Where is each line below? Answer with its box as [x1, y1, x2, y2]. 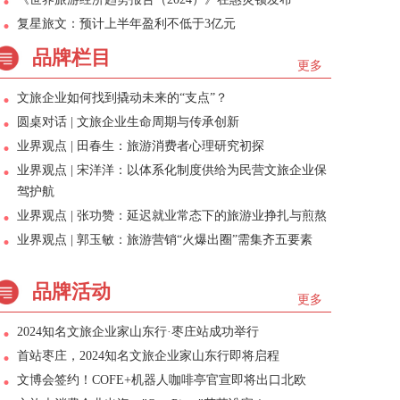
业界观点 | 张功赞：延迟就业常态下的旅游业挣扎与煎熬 [17, 209, 327, 222]
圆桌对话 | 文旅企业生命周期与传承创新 [17, 115, 239, 129]
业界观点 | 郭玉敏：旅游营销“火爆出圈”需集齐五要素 [17, 233, 312, 246]
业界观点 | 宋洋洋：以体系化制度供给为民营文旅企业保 [17, 163, 327, 177]
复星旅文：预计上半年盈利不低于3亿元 [17, 17, 236, 30]
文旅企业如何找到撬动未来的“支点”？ [17, 91, 228, 104]
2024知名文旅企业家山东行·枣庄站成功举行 [17, 325, 259, 338]
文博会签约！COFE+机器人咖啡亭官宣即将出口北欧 [17, 373, 306, 387]
